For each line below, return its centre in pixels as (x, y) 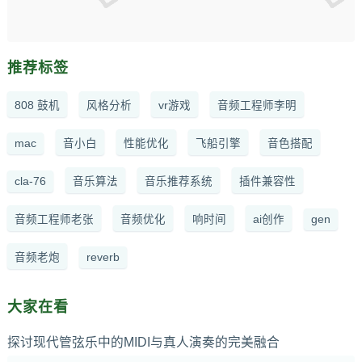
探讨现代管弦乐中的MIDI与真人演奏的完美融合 (143, 342)
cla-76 (30, 182)
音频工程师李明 (257, 106)
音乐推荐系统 (178, 182)
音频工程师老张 (54, 220)
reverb (103, 258)
